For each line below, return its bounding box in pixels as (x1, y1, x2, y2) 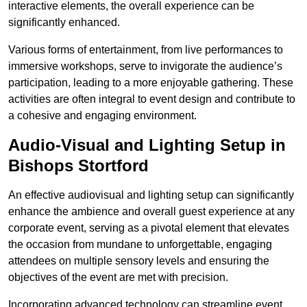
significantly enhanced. (8, 16, 120, 29)
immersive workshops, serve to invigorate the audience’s (8, 60, 282, 73)
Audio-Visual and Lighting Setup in (8, 136, 286, 155)
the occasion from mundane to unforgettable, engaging (8, 238, 272, 251)
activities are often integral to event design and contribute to (8, 93, 295, 106)
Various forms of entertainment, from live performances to (8, 44, 283, 56)
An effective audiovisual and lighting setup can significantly (8, 189, 294, 201)
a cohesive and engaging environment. (8, 110, 197, 122)
